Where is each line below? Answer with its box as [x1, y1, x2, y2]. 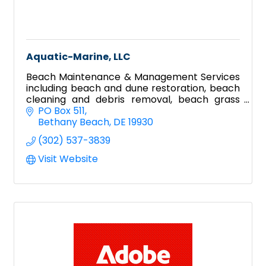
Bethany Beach [38, 115, 109, 129]
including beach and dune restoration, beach [26, 81, 240, 95]
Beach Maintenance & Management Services [26, 69, 240, 84]
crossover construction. [26, 115, 137, 129]
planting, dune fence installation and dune [26, 103, 240, 118]
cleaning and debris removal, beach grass [26, 92, 240, 106]
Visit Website [38, 152, 98, 166]
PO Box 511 [38, 104, 85, 118]
